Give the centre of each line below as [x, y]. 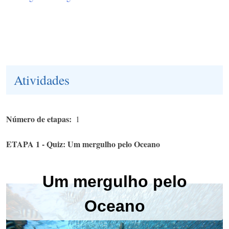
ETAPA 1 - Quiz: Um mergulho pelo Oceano [83, 144]
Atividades [42, 79]
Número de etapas [38, 119]
